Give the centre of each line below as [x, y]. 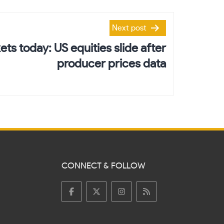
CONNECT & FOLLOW [103, 166]
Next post [129, 28]
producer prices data [111, 64]
